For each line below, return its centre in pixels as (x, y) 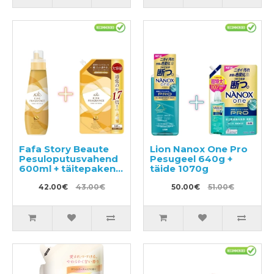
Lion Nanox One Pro (199, 149)
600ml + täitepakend (71, 169)
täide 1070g (179, 169)
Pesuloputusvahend (68, 159)
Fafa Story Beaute (64, 149)
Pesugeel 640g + (191, 159)
